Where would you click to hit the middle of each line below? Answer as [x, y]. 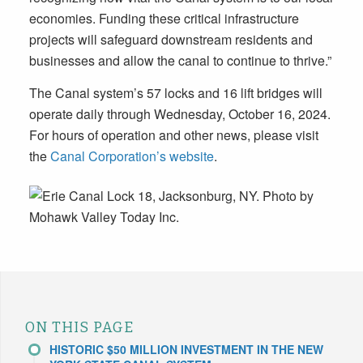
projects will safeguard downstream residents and [171, 40]
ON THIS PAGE [79, 327]
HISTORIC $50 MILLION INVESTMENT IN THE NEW [186, 349]
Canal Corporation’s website [132, 156]
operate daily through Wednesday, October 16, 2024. [179, 113]
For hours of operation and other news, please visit [173, 135]
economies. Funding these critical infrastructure [164, 19]
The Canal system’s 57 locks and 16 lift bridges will [175, 92]
